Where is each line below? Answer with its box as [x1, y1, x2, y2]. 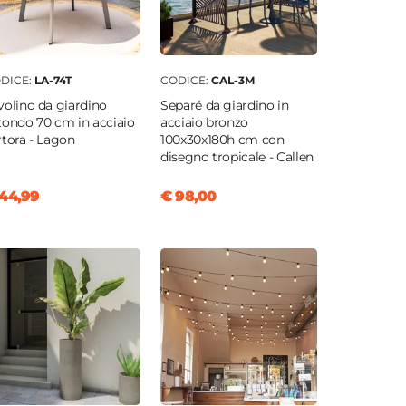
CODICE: [159, 73, 211, 88]
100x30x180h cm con [159, 131, 285, 149]
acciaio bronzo [159, 114, 249, 131]
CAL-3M [210, 73, 255, 88]
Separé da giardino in [159, 97, 289, 114]
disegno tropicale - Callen [159, 149, 314, 166]
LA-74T [34, 73, 72, 88]
